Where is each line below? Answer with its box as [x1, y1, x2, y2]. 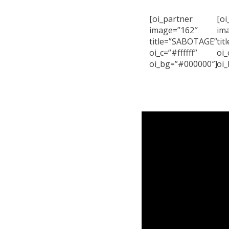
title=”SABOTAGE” [149, 36, 217, 47]
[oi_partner [149, 13, 193, 25]
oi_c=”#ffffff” [149, 47, 197, 58]
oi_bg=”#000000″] [149, 58, 217, 70]
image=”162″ [149, 25, 197, 36]
